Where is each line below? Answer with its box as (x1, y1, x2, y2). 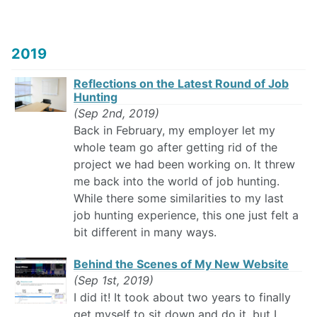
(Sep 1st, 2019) (74, 273, 154, 288)
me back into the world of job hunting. (74, 174, 279, 189)
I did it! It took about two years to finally (74, 290, 291, 305)
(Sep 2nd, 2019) (74, 106, 159, 121)
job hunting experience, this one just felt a (74, 208, 299, 223)
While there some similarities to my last (74, 191, 284, 206)
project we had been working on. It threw (74, 157, 295, 172)
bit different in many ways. (74, 225, 217, 240)
